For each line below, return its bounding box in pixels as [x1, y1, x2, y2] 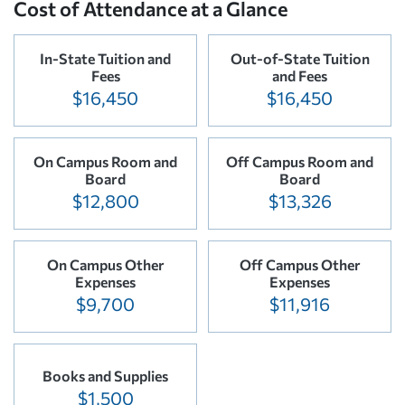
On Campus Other [46, 255, 165, 273]
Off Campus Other [239, 255, 361, 273]
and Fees [272, 66, 327, 84]
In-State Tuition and [40, 49, 171, 67]
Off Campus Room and [226, 152, 373, 170]
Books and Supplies [42, 367, 168, 385]
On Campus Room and [33, 152, 177, 170]
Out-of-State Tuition [230, 49, 370, 67]
